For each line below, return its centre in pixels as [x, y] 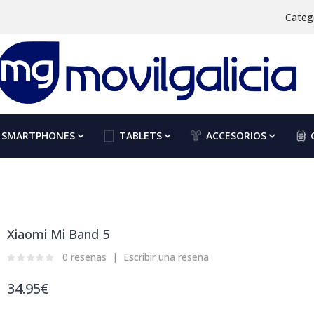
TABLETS [140, 136]
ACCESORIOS [236, 136]
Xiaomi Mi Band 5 [58, 234]
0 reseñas [84, 257]
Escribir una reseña [166, 257]
